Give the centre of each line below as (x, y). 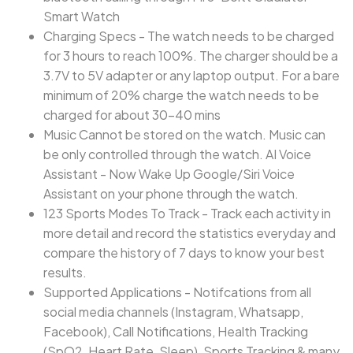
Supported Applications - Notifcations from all (177, 292)
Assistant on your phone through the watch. (171, 193)
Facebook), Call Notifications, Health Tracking (176, 331)
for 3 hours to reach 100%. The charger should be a (191, 56)
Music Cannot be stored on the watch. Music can (184, 134)
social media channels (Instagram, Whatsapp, (173, 312)
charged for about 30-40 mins (132, 115)
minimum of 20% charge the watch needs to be (181, 95)
